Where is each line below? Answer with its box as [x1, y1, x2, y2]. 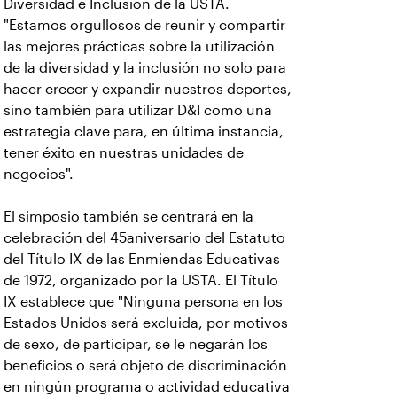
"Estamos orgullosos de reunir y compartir [4, 18, 285, 33]
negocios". [4, 167, 74, 182]
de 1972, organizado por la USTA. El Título [4, 273, 278, 288]
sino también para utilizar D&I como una [4, 103, 272, 118]
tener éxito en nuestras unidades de [4, 145, 244, 160]
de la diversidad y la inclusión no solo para [4, 60, 286, 75]
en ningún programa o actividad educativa [4, 379, 290, 394]
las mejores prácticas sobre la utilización [4, 39, 275, 54]
